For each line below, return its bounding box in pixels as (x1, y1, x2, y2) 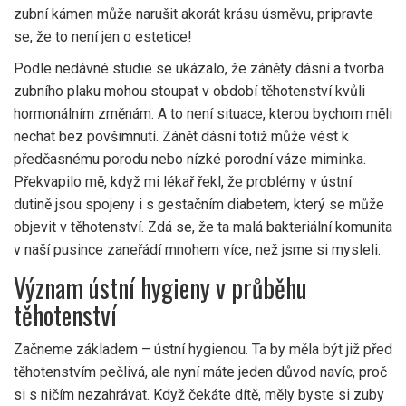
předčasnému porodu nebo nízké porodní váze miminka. (14, 150, 366, 169)
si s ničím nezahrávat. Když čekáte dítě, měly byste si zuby (14, 386, 384, 404)
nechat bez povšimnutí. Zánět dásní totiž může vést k (14, 128, 349, 146)
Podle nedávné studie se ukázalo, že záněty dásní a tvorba (14, 60, 384, 78)
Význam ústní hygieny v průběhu (14, 269, 307, 307)
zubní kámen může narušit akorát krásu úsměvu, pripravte (14, 5, 373, 24)
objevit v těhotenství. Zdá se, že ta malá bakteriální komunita (14, 218, 392, 237)
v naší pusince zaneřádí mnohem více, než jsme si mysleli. (14, 241, 381, 259)
